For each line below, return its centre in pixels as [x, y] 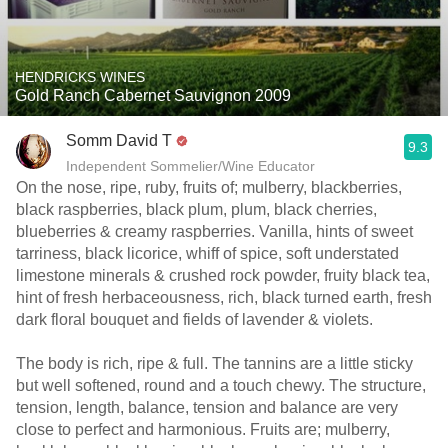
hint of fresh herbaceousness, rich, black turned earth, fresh [224, 297]
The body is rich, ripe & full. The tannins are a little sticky [214, 363]
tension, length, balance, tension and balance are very [207, 407]
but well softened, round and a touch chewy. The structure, [221, 385]
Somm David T [119, 140]
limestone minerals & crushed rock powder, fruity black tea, [223, 275]
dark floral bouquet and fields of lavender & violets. [194, 319]
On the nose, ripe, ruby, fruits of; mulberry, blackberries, [209, 187]
